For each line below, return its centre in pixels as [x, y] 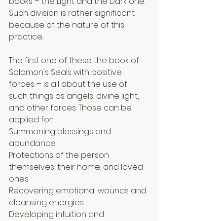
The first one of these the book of [75, 60]
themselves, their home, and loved [77, 167]
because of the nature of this [68, 25]
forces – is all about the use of [69, 84]
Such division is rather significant [73, 13]
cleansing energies [46, 202]
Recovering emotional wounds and [79, 190]
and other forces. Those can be [71, 108]
